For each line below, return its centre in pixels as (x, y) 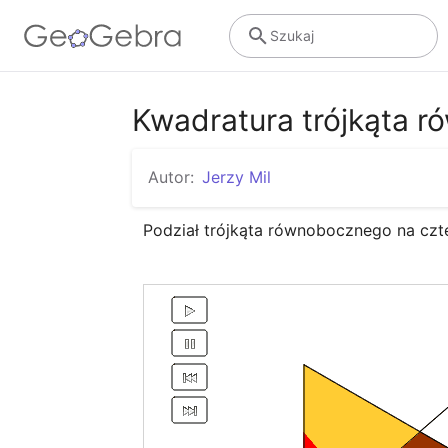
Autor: (171, 177)
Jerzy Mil (236, 177)
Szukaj (291, 35)
